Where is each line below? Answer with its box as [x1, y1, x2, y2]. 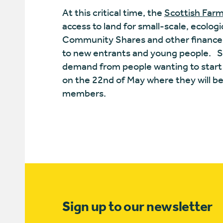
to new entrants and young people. [62, 47, 211, 59]
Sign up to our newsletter [62, 198, 213, 215]
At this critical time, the [62, 7, 164, 18]
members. [62, 88, 106, 99]
